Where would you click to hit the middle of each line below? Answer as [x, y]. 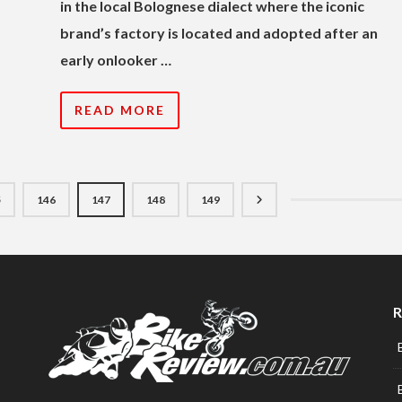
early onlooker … [116, 59]
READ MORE [120, 109]
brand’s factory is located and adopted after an [219, 32]
